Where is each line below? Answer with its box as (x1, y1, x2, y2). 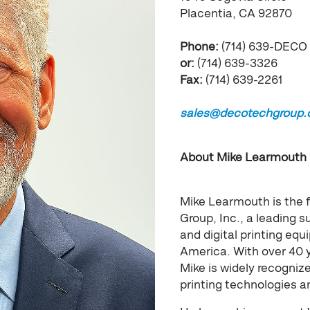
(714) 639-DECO (219, 39, 307, 54)
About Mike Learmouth (180, 150, 307, 165)
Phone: (180, 39, 219, 54)
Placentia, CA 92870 (180, 6, 292, 21)
